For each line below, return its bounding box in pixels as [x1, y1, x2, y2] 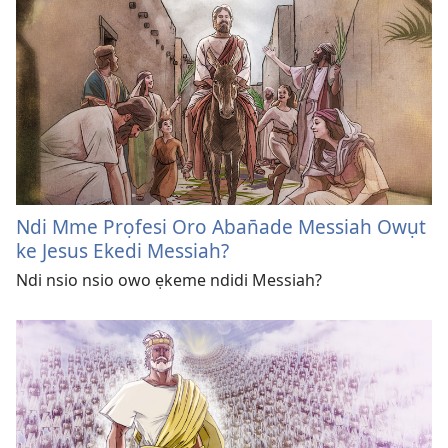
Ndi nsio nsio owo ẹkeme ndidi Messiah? [16, 268, 322, 291]
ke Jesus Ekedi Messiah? [16, 236, 229, 264]
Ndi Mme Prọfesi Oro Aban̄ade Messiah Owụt [16, 212, 426, 240]
